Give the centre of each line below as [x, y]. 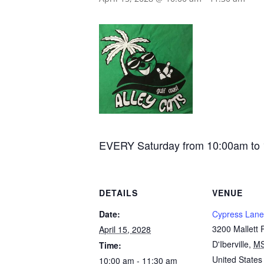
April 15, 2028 [125, 229]
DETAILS [118, 192]
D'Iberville [230, 244]
